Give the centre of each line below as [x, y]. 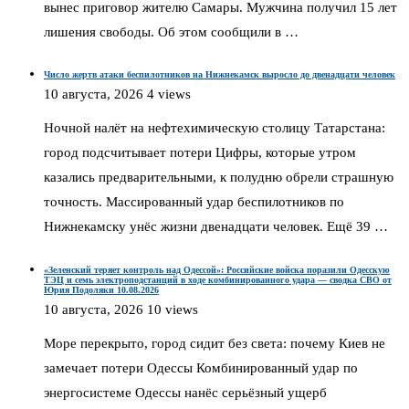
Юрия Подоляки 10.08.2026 [101, 289]
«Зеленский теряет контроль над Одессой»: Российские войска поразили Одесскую [217, 269]
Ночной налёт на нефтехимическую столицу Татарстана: [215, 128]
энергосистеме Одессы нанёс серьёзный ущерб [185, 392]
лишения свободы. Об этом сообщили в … [171, 31]
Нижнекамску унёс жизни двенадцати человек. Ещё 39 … [216, 227]
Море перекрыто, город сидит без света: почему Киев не [215, 343]
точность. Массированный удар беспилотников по [194, 202]
